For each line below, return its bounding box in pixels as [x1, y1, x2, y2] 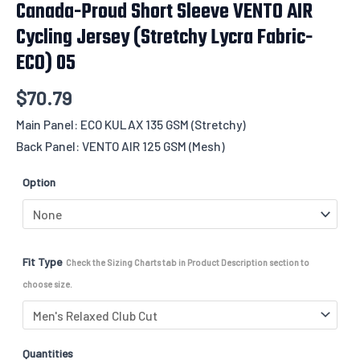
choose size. [22, 279, 72, 290]
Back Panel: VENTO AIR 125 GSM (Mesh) [16, 137, 225, 153]
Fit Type [22, 255, 62, 269]
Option [22, 175, 55, 190]
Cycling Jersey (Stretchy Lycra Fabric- [16, 22, 313, 54]
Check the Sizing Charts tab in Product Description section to [66, 257, 309, 268]
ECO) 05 [16, 47, 76, 80]
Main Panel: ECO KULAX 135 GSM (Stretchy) [16, 116, 246, 132]
